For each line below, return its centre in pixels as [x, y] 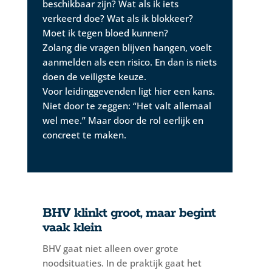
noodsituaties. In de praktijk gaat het [122, 263]
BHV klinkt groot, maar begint [129, 213]
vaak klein [72, 227]
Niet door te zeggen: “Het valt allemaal [127, 105]
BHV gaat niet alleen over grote [110, 248]
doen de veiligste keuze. [94, 76]
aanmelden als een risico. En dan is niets [129, 62]
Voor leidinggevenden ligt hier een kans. [128, 91]
